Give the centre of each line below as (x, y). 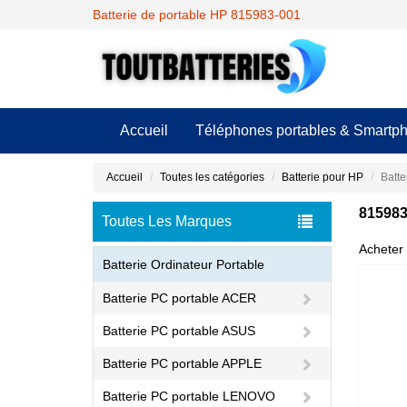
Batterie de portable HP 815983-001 (197, 15)
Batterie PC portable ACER (179, 298)
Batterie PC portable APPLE (182, 363)
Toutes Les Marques (167, 221)
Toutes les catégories (212, 177)
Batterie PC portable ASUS (179, 331)
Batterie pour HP (323, 177)
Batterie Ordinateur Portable (184, 264)
